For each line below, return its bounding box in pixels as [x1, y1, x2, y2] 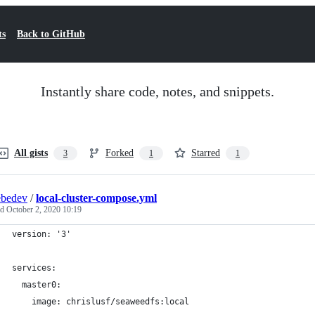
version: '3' [12, 229, 71, 239]
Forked [105, 148, 134, 158]
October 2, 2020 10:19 [6, 205, 82, 214]
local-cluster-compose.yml [36, 192, 157, 204]
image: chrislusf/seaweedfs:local [12, 297, 189, 307]
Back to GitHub [17, 29, 85, 39]
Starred [191, 148, 220, 158]
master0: [12, 280, 61, 290]
